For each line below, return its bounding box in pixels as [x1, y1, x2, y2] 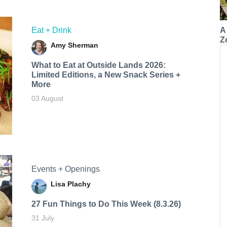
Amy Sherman [50, 41, 98, 50]
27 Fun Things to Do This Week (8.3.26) [31, 199, 181, 208]
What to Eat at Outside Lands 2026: [31, 61, 166, 70]
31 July [31, 213, 54, 222]
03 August [31, 94, 63, 103]
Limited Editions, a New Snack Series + [31, 70, 180, 80]
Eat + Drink [31, 26, 71, 35]
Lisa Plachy [50, 179, 91, 188]
